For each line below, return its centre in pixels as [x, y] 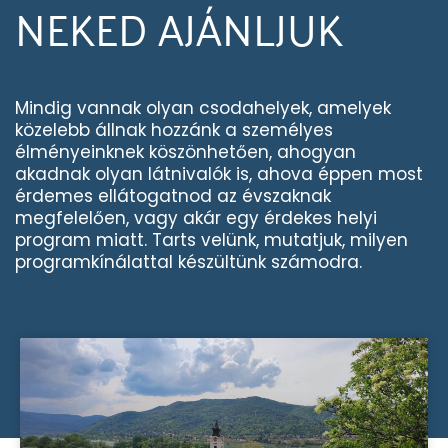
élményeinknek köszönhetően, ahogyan [185, 151]
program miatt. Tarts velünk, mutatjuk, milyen [211, 239]
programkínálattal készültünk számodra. [188, 261]
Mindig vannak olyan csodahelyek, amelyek [203, 107]
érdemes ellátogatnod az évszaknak [173, 195]
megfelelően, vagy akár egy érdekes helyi [196, 217]
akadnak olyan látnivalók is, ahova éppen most [219, 173]
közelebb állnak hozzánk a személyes [174, 129]
